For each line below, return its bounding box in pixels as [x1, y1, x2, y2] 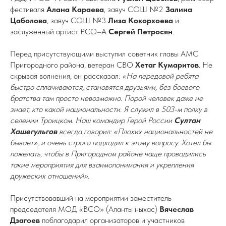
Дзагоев [10, 215, 40, 225]
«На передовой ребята [122, 71, 198, 81]
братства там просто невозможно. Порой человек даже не [10, 93, 203, 103]
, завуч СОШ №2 [104, 5, 165, 14]
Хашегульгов [10, 127, 57, 136]
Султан [174, 116, 200, 125]
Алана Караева [46, 5, 104, 14]
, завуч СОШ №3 [47, 16, 108, 25]
